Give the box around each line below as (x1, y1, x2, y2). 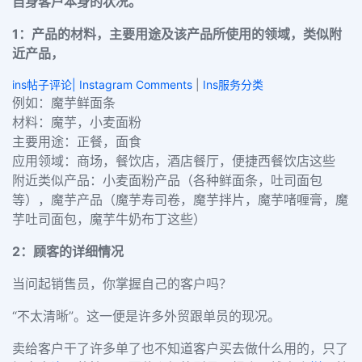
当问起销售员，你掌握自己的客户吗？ (12, 276, 236, 292)
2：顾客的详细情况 (12, 243, 124, 259)
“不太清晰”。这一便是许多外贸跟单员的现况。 (12, 308, 284, 324)
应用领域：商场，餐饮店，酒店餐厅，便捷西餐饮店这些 (12, 153, 339, 169)
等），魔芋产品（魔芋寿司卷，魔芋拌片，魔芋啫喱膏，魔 (12, 192, 348, 208)
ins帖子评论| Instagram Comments (12, 78, 196, 91)
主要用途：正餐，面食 (12, 133, 145, 149)
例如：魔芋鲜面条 (12, 95, 120, 111)
